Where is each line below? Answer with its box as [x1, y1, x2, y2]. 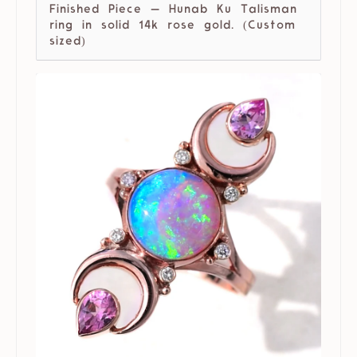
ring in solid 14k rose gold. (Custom [49, 20, 296, 33]
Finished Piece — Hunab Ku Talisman [49, 4, 297, 17]
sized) [49, 36, 86, 49]
